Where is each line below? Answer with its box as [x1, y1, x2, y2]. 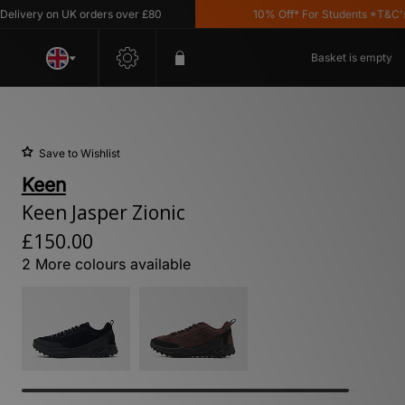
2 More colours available [21, 255, 191, 273]
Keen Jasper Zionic [21, 200, 185, 225]
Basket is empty [311, 51, 392, 64]
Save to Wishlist [38, 146, 120, 160]
